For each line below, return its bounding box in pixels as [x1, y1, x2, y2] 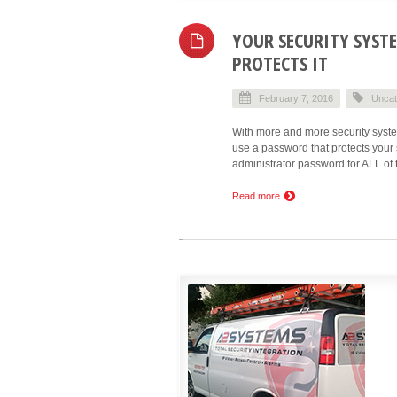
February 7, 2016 [259, 93, 333, 104]
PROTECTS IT [232, 49, 328, 76]
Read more [232, 191, 283, 201]
